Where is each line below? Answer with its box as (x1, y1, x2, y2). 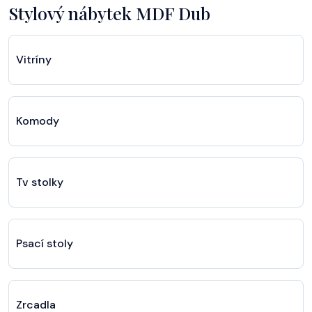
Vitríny (16, 52, 52, 67)
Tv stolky (16, 174, 63, 189)
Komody (16, 113, 59, 128)
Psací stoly (16, 235, 73, 251)
